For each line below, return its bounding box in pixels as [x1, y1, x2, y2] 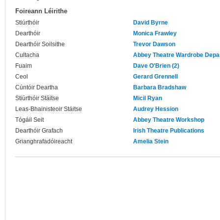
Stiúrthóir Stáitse [15, 95, 59, 102]
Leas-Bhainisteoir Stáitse [15, 106, 82, 113]
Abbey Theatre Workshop [133, 116, 204, 124]
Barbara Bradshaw [133, 84, 186, 91]
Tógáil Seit [15, 116, 44, 124]
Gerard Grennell [133, 73, 178, 81]
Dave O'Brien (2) [133, 62, 179, 70]
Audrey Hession [133, 106, 178, 113]
